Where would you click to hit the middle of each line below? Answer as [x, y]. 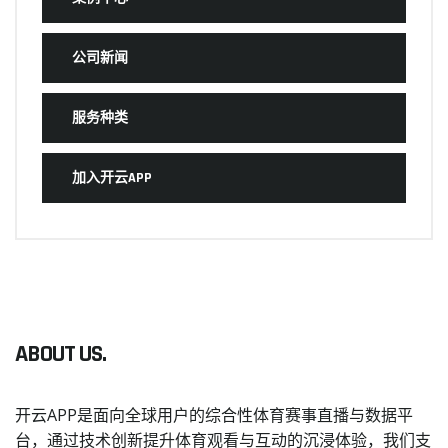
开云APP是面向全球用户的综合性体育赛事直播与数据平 [214, 414]
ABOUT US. [60, 353]
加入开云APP [112, 177]
